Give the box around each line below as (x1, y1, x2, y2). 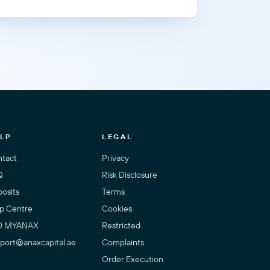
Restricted (102, 220, 141, 231)
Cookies (102, 203, 133, 215)
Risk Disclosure (102, 169, 158, 181)
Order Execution (102, 254, 164, 265)
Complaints (102, 237, 145, 248)
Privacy (102, 152, 130, 164)
